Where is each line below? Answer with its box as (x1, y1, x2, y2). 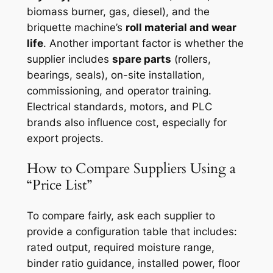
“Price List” (26, 175, 92, 195)
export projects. (26, 132, 104, 145)
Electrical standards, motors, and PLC (26, 101, 212, 113)
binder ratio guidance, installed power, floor (26, 257, 240, 269)
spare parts (112, 53, 171, 66)
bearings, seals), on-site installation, (26, 69, 205, 82)
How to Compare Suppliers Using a (26, 159, 236, 179)
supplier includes (26, 53, 112, 66)
